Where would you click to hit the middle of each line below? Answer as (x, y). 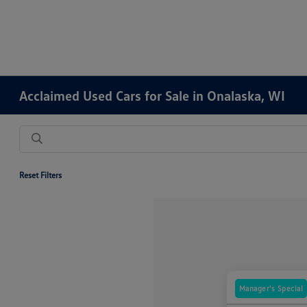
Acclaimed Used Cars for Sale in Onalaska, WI (152, 95)
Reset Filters (41, 175)
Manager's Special (271, 288)
